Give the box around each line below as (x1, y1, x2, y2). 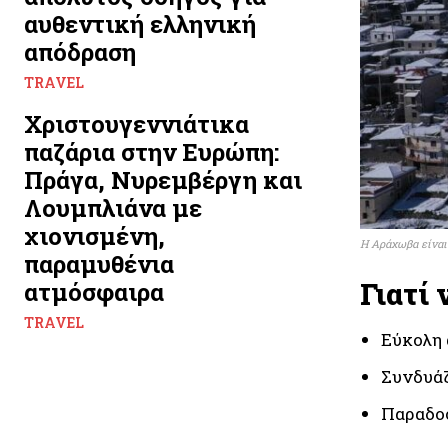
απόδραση (24, 36, 136, 68)
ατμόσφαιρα (24, 276, 164, 308)
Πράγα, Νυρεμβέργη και (24, 164, 302, 196)
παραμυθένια (24, 248, 174, 280)
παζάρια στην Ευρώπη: (24, 136, 279, 168)
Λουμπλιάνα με (24, 192, 202, 224)
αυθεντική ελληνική (24, 8, 256, 40)
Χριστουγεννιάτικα (24, 108, 249, 140)
